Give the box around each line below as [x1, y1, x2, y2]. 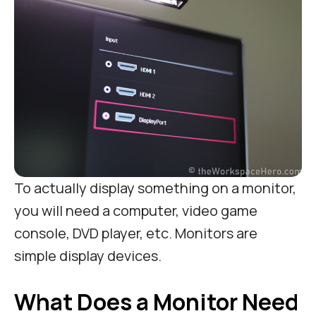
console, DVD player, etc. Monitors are [14, 224, 257, 243]
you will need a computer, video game [14, 201, 257, 221]
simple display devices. [14, 246, 162, 266]
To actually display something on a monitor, [14, 178, 296, 198]
